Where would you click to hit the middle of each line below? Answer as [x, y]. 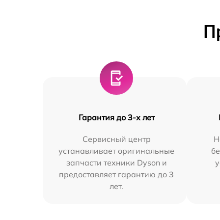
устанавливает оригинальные [117, 151]
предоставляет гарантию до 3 [117, 174]
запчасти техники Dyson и [116, 163]
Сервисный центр [116, 139]
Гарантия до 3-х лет [116, 117]
